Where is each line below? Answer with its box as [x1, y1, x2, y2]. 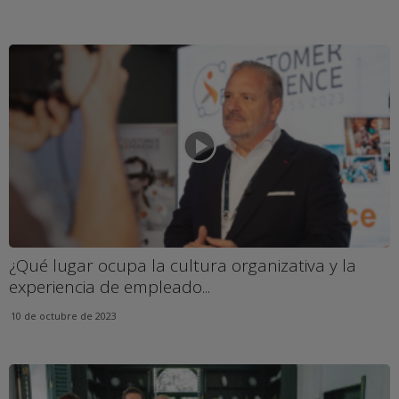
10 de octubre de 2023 [11, 308, 117, 322]
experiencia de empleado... [9, 274, 210, 298]
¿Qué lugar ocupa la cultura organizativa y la [9, 253, 356, 277]
